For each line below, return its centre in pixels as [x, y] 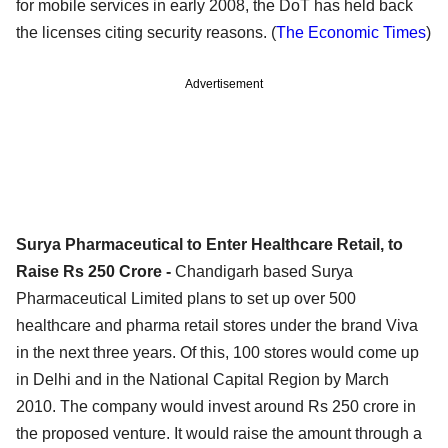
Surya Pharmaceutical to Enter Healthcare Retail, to [209, 244]
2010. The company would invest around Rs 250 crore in [216, 406]
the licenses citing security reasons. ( [146, 32]
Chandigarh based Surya [264, 271]
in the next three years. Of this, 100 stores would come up [217, 352]
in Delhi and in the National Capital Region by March [202, 379]
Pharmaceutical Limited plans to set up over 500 [186, 298]
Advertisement [224, 83]
